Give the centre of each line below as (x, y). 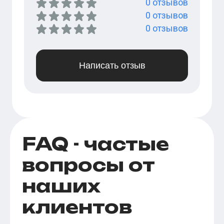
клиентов (77, 207)
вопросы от (88, 165)
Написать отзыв (112, 66)
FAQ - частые (95, 144)
